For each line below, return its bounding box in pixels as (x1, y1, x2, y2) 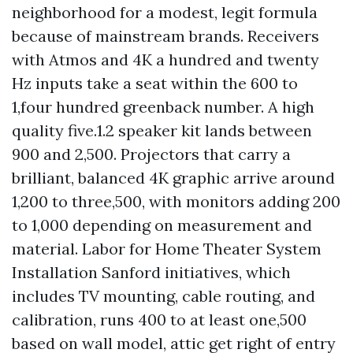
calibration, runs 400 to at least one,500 (12, 310, 307, 329)
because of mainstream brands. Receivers (12, 26, 319, 46)
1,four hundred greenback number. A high (12, 97, 314, 117)
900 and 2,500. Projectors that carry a (12, 144, 291, 164)
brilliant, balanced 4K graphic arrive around (12, 168, 335, 188)
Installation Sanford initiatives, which (12, 262, 291, 282)
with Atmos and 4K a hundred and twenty (12, 50, 319, 69)
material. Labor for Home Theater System (12, 239, 321, 258)
